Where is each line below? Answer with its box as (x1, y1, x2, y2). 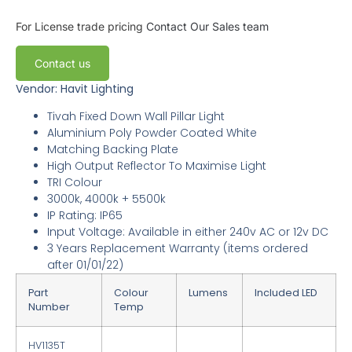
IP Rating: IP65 (47, 207, 123, 224)
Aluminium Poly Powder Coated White (47, 125, 257, 141)
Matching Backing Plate (47, 141, 178, 158)
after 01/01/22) (47, 257, 123, 273)
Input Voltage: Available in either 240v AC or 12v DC (47, 224, 328, 240)
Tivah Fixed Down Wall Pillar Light (47, 108, 225, 125)
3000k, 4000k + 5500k (47, 191, 166, 207)
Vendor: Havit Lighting (16, 80, 134, 97)
